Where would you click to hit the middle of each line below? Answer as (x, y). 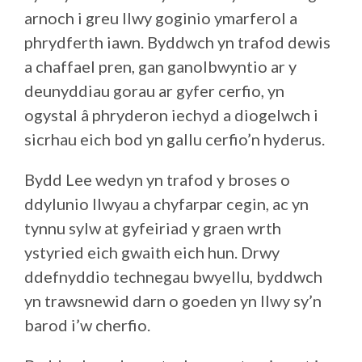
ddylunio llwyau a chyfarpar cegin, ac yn (166, 204)
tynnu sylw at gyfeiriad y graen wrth (153, 228)
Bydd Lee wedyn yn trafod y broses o (157, 179)
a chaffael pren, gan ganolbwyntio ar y (160, 66)
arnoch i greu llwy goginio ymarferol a (161, 18)
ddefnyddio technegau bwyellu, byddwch (173, 276)
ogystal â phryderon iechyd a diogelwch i (171, 115)
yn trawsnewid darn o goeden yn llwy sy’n (173, 301)
